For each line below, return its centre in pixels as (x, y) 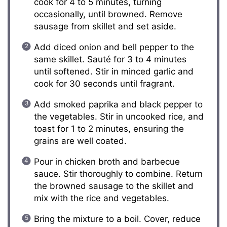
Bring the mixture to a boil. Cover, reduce (117, 219)
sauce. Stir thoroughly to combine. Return (118, 174)
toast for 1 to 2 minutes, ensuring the (109, 128)
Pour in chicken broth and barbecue (107, 161)
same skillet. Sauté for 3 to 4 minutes (110, 59)
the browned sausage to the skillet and (113, 186)
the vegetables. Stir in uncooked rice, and (119, 116)
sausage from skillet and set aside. (105, 26)
